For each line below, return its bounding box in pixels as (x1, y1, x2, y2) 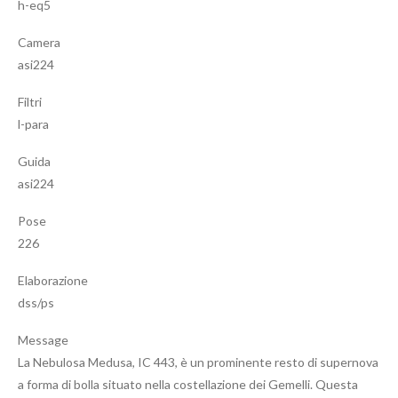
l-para (18, 115, 49, 131)
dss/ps (18, 294, 54, 310)
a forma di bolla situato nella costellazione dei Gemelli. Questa (18, 376, 358, 392)
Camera (18, 34, 60, 50)
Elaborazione (18, 272, 88, 288)
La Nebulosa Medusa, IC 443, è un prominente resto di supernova (18, 354, 378, 370)
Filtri (18, 93, 42, 109)
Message (18, 331, 68, 347)
